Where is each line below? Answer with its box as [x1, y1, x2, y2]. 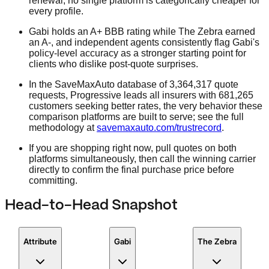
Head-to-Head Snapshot [5, 199, 178, 213]
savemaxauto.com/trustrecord [97, 122, 222, 133]
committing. [29, 175, 77, 186]
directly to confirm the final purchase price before [29, 165, 234, 175]
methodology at [29, 122, 97, 133]
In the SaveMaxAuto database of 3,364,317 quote [29, 79, 238, 90]
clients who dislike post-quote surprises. [29, 59, 198, 70]
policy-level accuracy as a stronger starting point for [29, 48, 246, 59]
